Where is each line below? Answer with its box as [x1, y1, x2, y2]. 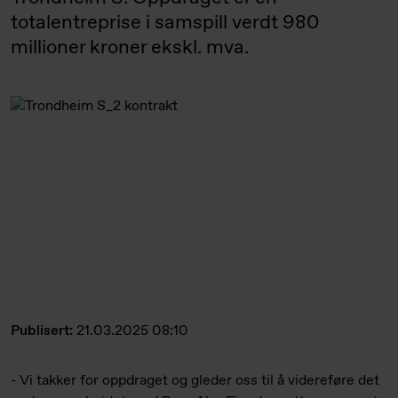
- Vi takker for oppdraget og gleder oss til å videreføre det [11, 370, 379, 390]
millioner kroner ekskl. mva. [11, 35, 249, 61]
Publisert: [11, 321, 76, 340]
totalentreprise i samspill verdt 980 [11, 10, 319, 36]
